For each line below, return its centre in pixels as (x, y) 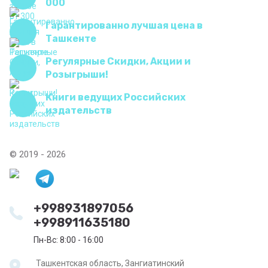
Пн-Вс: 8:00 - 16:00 (68, 240)
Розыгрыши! (77, 74)
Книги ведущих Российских (115, 97)
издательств (79, 110)
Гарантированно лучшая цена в (124, 25)
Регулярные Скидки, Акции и (118, 61)
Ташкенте (71, 38)
